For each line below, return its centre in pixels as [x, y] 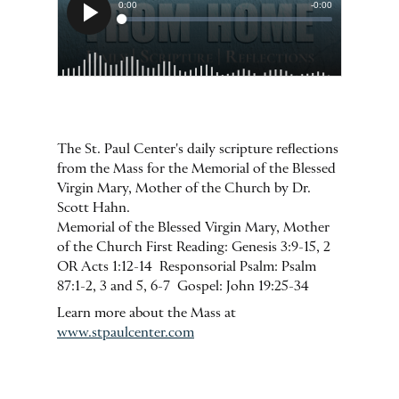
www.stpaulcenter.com [126, 333]
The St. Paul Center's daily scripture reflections [198, 149]
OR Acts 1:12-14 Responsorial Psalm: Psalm [187, 267]
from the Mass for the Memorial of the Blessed [196, 169]
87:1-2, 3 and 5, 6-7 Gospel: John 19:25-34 [187, 286]
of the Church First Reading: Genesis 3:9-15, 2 [194, 247]
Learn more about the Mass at [147, 313]
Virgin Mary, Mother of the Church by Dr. [184, 188]
